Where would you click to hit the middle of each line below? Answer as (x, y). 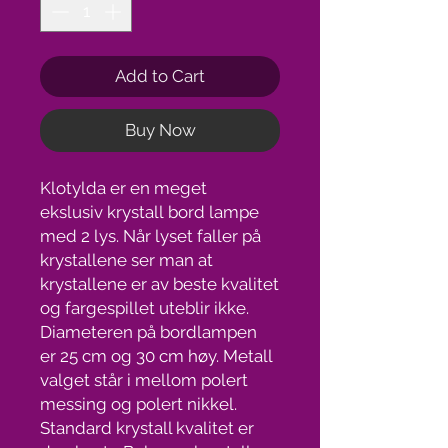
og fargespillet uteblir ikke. (144, 308)
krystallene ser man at (126, 260)
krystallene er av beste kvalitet (159, 284)
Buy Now (160, 130)
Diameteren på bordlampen (148, 332)
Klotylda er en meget (123, 188)
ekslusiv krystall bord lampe (149, 212)
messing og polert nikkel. (138, 404)
